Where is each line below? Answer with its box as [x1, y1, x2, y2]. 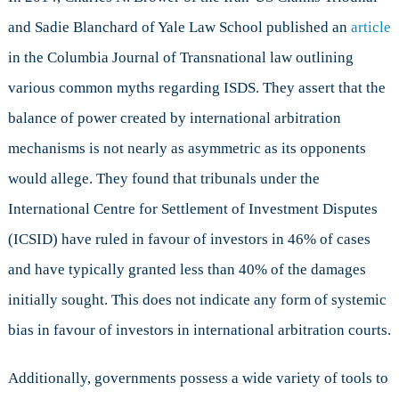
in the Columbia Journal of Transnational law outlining [7, 49, 354, 67]
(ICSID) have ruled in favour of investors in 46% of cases [7, 231, 370, 248]
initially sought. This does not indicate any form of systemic [7, 291, 387, 309]
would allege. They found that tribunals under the [7, 170, 320, 188]
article [350, 19, 391, 37]
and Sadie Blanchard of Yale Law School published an [7, 19, 351, 37]
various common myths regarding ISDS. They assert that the [7, 79, 386, 97]
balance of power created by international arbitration [7, 110, 341, 127]
